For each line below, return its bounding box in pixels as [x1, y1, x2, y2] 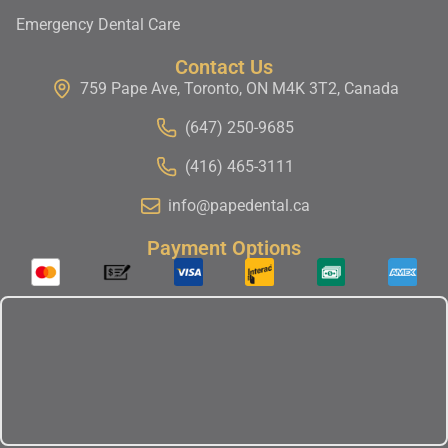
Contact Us [175, 54, 273, 79]
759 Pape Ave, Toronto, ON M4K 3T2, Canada [79, 78, 399, 98]
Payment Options [147, 235, 301, 260]
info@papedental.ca [168, 195, 310, 215]
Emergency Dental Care [16, 14, 181, 34]
